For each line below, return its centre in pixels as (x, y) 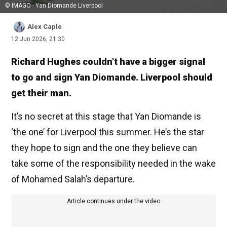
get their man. (41, 93)
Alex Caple (45, 27)
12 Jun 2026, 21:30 (38, 39)
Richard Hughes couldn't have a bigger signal (108, 62)
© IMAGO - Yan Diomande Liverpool (54, 6)
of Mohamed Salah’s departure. (73, 179)
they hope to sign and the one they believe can (104, 148)
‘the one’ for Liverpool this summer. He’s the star (108, 132)
